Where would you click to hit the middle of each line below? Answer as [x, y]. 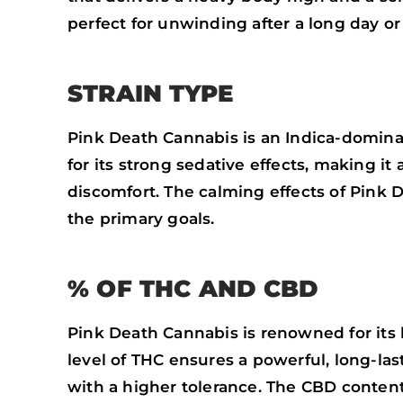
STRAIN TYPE [151, 94]
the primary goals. [141, 219]
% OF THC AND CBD [193, 289]
